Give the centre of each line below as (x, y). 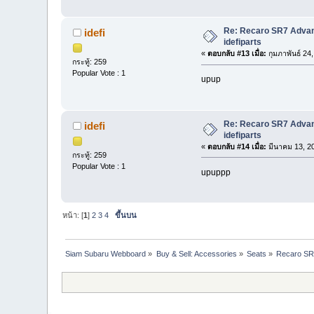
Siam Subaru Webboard (106, 253)
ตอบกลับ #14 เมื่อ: (237, 146)
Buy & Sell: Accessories (196, 253)
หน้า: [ (73, 215)
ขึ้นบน (126, 215)
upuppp (216, 172)
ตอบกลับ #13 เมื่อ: (237, 54)
